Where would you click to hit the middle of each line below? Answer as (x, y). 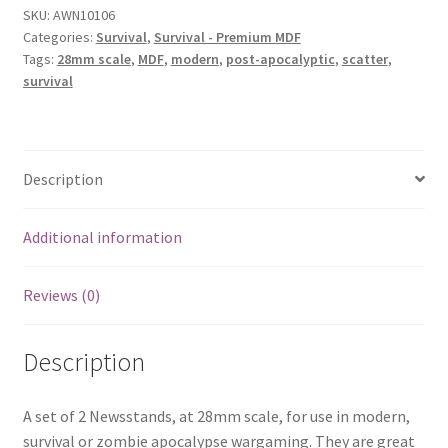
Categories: (59, 36)
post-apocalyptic (280, 58)
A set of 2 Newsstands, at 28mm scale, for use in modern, (216, 416)
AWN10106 (83, 14)
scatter (364, 58)
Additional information (102, 236)
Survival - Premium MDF (227, 36)
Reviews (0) (61, 294)
